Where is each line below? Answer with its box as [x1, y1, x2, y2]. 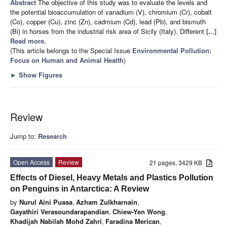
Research [38, 131, 67, 141]
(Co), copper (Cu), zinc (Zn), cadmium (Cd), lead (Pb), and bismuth [10, 16, 206, 26]
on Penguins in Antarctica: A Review [10, 184, 149, 193]
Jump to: [10, 131, 38, 141]
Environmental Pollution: [132, 45, 211, 55]
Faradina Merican [105, 216, 160, 226]
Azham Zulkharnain [76, 197, 137, 207]
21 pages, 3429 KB [149, 158, 207, 167]
